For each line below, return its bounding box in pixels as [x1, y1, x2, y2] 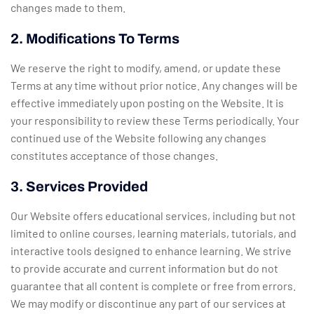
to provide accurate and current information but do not [11, 261, 278, 275]
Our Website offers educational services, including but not [11, 209, 296, 223]
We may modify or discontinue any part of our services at [11, 296, 286, 310]
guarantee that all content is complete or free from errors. [11, 279, 296, 293]
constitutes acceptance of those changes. [11, 149, 218, 163]
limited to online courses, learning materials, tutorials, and [11, 226, 296, 240]
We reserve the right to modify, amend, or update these [11, 61, 281, 75]
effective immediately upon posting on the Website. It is [11, 96, 284, 110]
